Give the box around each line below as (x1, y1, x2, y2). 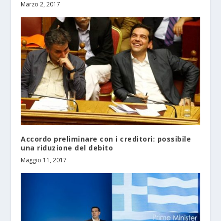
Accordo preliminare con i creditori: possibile (21, 134, 191, 144)
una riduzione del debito (21, 143, 113, 152)
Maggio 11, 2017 (21, 155, 67, 164)
